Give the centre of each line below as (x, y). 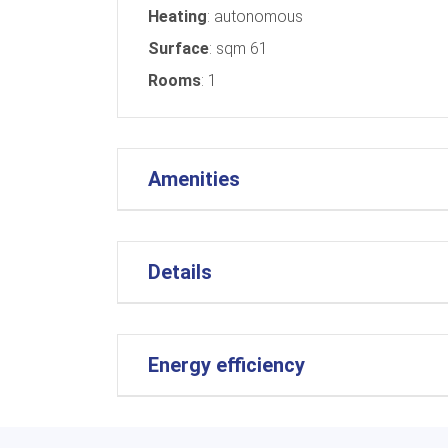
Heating (177, 16)
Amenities (194, 178)
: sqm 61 (238, 48)
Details (180, 271)
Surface (178, 48)
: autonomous (255, 16)
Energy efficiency (226, 364)
